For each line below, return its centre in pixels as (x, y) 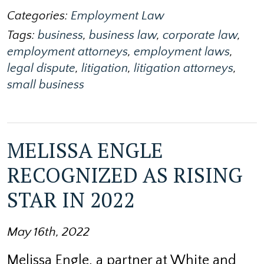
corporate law (200, 35)
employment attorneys (67, 52)
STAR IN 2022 (71, 199)
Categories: (39, 16)
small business (46, 85)
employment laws (182, 52)
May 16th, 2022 (48, 232)
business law (123, 35)
